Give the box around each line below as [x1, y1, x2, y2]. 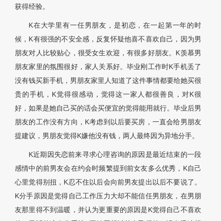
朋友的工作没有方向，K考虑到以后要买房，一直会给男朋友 [15, 118, 201, 126]
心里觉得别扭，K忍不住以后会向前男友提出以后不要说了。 [15, 178, 201, 186]
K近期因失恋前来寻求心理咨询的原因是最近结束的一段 [29, 150, 201, 159]
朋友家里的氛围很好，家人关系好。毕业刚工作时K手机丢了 [15, 63, 201, 71]
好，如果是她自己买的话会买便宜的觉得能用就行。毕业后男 [15, 104, 201, 112]
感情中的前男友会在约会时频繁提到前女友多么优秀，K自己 [15, 164, 201, 173]
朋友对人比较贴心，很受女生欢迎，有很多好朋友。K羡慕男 [15, 49, 201, 57]
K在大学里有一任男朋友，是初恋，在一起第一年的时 [29, 21, 201, 30]
